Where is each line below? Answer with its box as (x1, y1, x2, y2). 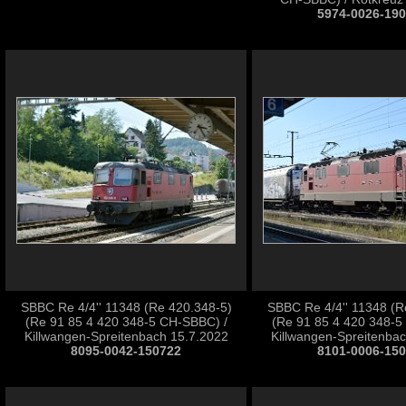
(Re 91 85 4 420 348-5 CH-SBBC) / (24, 314, 227, 329)
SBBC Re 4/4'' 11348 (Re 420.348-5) (20, 300, 232, 314)
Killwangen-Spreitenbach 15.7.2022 (24, 329, 228, 343)
